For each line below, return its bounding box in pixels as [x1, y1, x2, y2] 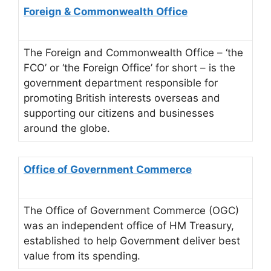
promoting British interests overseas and [24, 91, 220, 104]
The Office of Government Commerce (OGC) [24, 204, 239, 217]
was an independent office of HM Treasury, [24, 220, 234, 232]
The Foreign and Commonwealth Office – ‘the [24, 46, 243, 59]
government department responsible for [24, 76, 218, 89]
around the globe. [24, 122, 110, 134]
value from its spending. [24, 250, 140, 263]
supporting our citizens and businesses [24, 106, 214, 119]
